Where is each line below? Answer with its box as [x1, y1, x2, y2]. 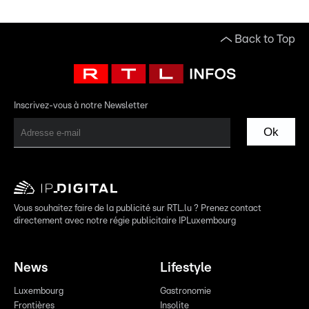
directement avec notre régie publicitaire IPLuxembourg [14, 217, 236, 226]
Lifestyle [160, 261, 212, 275]
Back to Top [235, 33, 295, 45]
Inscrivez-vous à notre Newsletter [14, 101, 148, 110]
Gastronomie [160, 287, 211, 297]
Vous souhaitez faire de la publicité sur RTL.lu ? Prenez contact [14, 204, 261, 214]
